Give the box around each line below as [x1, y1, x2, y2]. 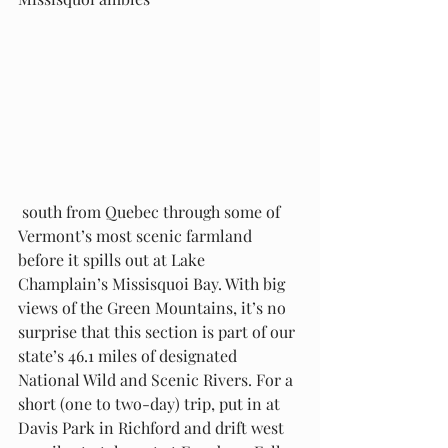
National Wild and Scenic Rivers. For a [18, 368, 297, 390]
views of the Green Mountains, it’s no [18, 296, 290, 318]
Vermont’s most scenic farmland [18, 224, 256, 246]
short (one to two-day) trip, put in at [18, 392, 284, 414]
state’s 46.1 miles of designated [18, 344, 241, 366]
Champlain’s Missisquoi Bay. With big [18, 272, 289, 294]
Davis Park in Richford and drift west [18, 416, 288, 438]
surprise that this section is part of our [18, 320, 299, 342]
